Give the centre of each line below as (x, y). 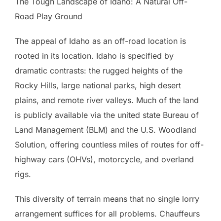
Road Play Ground (49, 17)
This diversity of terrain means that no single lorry (107, 199)
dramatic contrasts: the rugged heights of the (99, 71)
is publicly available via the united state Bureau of (107, 115)
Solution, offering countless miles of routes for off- (109, 145)
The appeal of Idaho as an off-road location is (100, 41)
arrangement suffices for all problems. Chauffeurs (107, 214)
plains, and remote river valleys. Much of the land (107, 100)
